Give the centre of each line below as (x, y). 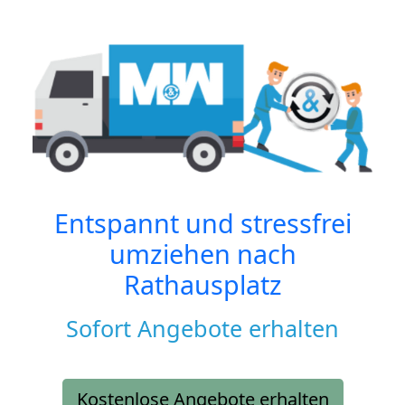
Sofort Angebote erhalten (202, 329)
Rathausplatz (202, 285)
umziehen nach (202, 254)
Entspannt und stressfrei (202, 223)
